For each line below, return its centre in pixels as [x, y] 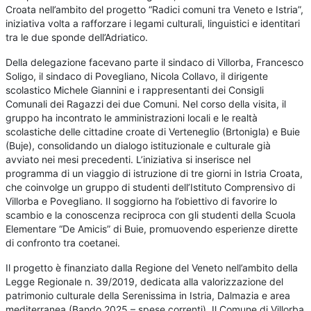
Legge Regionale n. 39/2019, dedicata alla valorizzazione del [145, 282]
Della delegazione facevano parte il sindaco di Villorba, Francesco [155, 62]
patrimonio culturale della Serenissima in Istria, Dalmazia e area [148, 296]
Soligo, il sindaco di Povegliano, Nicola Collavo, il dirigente [137, 76]
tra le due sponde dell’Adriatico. [77, 37]
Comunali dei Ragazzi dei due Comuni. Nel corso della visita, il [146, 104]
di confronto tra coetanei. [63, 243]
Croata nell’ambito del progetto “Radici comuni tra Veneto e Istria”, [155, 10]
